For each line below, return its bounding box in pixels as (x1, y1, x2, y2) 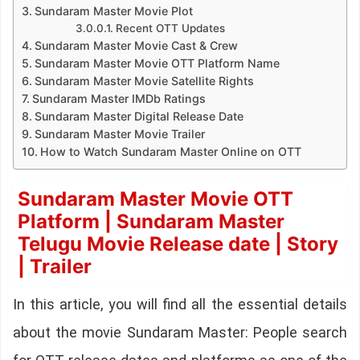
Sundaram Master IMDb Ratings (31, 92, 206, 106)
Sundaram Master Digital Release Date (34, 109, 243, 124)
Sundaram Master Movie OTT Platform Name (34, 56, 280, 71)
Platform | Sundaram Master (17, 210, 284, 234)
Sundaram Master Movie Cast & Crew (34, 39, 238, 53)
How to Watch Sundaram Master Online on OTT (39, 145, 301, 159)
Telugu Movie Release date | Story (17, 232, 338, 256)
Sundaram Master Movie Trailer (34, 127, 205, 141)
